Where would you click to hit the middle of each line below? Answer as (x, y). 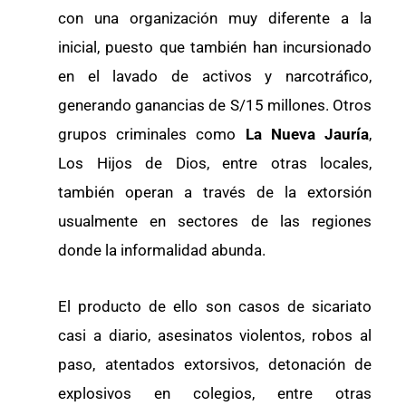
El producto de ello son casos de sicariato (215, 307)
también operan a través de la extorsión (215, 193)
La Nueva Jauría (307, 135)
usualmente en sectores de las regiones (215, 222)
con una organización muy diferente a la (215, 19)
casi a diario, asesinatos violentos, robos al (215, 336)
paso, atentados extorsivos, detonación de (215, 365)
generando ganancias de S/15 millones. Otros (215, 106)
